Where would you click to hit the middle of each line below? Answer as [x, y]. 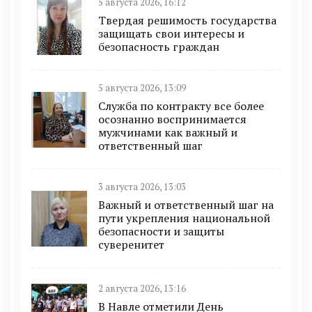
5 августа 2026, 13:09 [142, 88]
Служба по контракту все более [181, 106]
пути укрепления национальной [184, 218]
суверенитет [131, 245]
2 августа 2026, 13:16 [142, 288]
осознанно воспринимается [172, 119]
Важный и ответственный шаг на [186, 205]
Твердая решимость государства [187, 21]
